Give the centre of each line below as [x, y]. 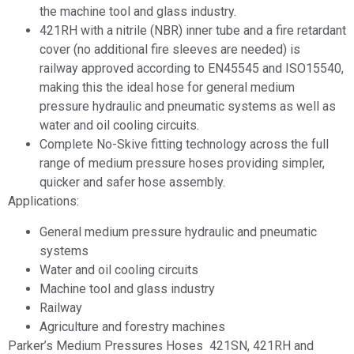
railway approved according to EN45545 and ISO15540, [192, 69]
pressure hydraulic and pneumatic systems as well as [188, 107]
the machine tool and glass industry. [138, 12]
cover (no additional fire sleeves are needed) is [170, 50]
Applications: [43, 201]
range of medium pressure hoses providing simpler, [182, 164]
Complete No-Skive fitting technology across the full [184, 145]
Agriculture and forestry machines [132, 326]
